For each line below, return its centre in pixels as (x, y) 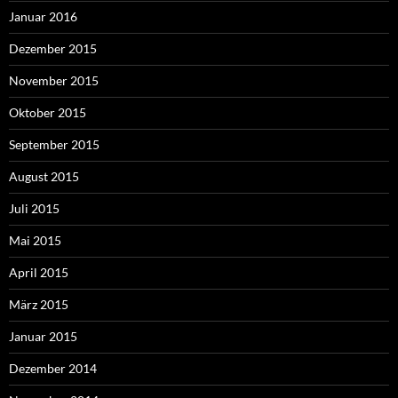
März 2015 (39, 305)
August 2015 (44, 177)
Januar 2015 (43, 337)
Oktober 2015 (48, 113)
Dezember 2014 (53, 369)
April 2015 (39, 273)
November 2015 (54, 81)
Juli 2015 (34, 209)
